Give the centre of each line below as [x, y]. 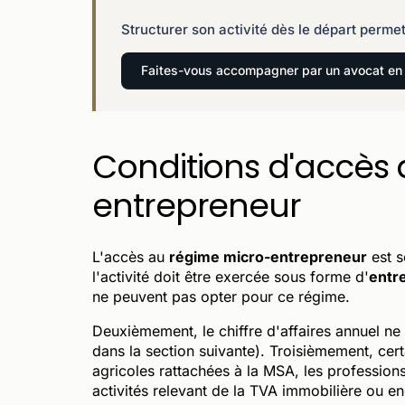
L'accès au [131, 256]
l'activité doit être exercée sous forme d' [231, 276]
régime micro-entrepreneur [268, 256]
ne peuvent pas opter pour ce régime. [221, 296]
